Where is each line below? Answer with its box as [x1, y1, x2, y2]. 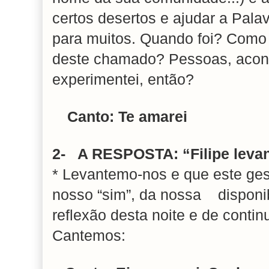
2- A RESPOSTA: [52, 146, 178, 163]
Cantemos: [52, 228, 125, 244]
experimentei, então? [52, 71, 194, 88]
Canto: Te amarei [67, 109, 187, 125]
